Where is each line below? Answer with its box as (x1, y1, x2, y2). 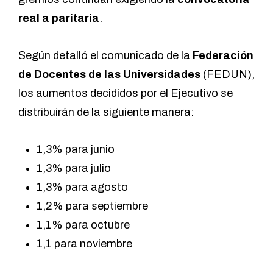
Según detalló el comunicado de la (18, 49, 193, 62)
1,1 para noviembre (37, 238, 132, 250)
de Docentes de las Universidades (18, 68, 200, 81)
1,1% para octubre (37, 219, 130, 232)
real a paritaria (18, 12, 99, 25)
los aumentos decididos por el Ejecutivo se (18, 87, 233, 100)
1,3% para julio (37, 162, 111, 175)
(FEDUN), (200, 68, 255, 81)
